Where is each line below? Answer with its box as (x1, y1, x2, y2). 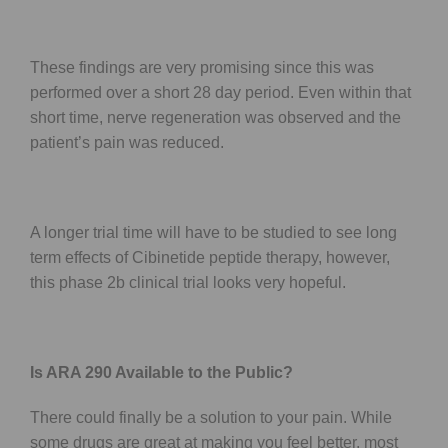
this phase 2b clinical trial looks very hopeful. (30, 273, 346, 291)
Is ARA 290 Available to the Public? (30, 363, 293, 381)
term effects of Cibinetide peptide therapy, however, (30, 248, 390, 266)
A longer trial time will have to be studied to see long (30, 223, 397, 241)
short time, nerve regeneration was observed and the (30, 108, 401, 126)
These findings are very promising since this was (30, 58, 374, 76)
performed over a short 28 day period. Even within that (30, 83, 411, 101)
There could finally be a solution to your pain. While (30, 408, 392, 426)
